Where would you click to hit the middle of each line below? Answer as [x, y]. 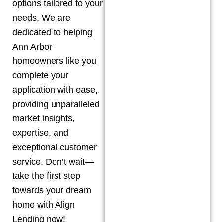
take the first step [46, 176]
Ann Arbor [32, 47]
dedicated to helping [52, 32]
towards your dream [52, 190]
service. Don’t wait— [53, 162]
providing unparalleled [56, 104]
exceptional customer [55, 147]
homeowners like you [54, 61]
